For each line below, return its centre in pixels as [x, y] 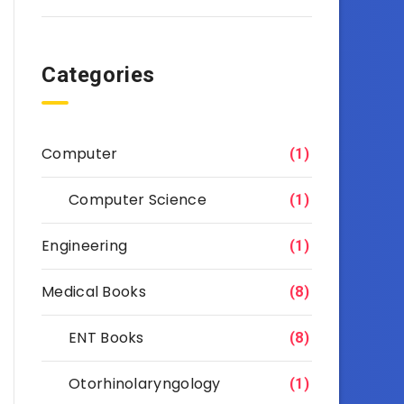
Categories [98, 74]
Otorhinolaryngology [145, 383]
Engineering [85, 245]
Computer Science [138, 199]
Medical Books [94, 291]
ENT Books [106, 337]
